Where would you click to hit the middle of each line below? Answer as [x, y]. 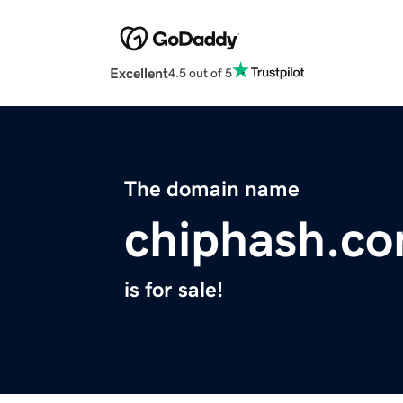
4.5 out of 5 [200, 72]
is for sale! [174, 290]
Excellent [139, 73]
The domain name [212, 189]
